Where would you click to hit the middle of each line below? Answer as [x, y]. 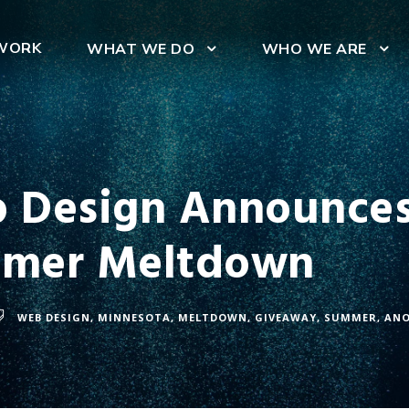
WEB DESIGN [54, 317]
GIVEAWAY [286, 317]
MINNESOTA [134, 317]
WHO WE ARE [314, 49]
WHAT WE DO [141, 49]
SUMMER [351, 317]
